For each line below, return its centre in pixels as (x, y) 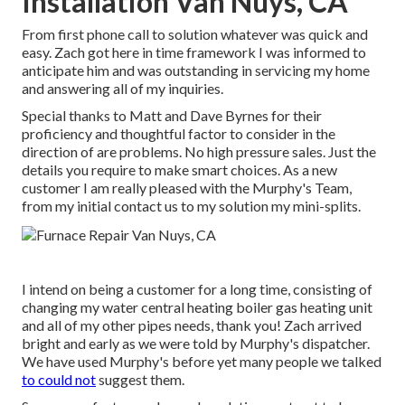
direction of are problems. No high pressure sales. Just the (199, 152)
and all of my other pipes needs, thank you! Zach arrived (192, 325)
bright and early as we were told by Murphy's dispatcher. (196, 344)
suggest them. (140, 380)
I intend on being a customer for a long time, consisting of (197, 289)
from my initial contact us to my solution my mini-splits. (191, 206)
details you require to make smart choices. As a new (179, 170)
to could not (59, 380)
